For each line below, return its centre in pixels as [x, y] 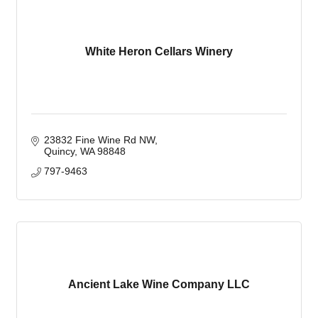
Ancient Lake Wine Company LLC [159, 284]
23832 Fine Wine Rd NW [99, 140]
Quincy [59, 151]
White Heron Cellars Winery [159, 51]
